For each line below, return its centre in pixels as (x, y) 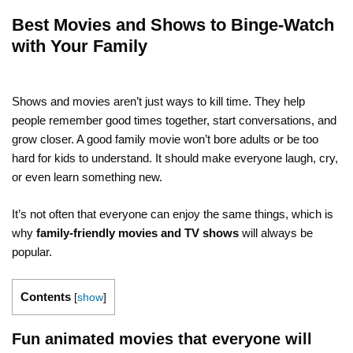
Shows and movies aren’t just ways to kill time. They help (158, 102)
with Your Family (80, 46)
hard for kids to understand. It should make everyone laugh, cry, (175, 158)
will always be (276, 232)
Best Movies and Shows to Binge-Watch (173, 25)
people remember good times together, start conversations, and (174, 121)
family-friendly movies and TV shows (137, 232)
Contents (46, 297)
